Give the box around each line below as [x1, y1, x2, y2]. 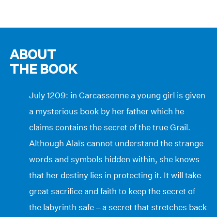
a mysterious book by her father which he [29, 106, 184, 116]
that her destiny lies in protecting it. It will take [29, 170, 201, 180]
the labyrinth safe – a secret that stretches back [29, 201, 207, 212]
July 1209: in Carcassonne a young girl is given [29, 90, 205, 100]
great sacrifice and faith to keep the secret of [29, 186, 195, 196]
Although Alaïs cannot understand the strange [29, 138, 203, 148]
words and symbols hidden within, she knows [29, 154, 200, 164]
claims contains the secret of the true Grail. [29, 122, 190, 132]
